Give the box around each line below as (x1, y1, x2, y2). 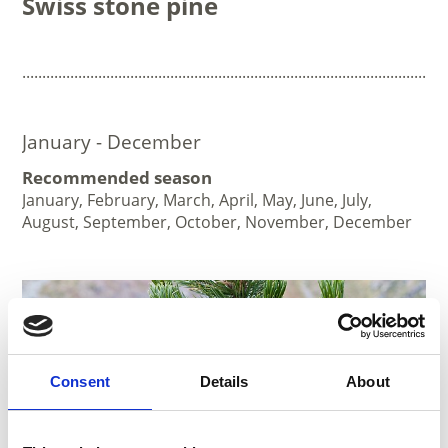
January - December (22, 129, 202, 156)
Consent (50, 372, 110, 390)
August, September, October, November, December (22, 211, 413, 234)
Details (199, 372, 249, 390)
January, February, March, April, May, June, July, (22, 189, 373, 212)
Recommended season (22, 166, 213, 190)
